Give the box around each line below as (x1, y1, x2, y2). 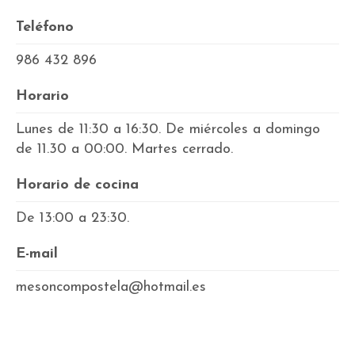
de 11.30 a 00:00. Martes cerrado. (16, 142, 233, 157)
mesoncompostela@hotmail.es (16, 280, 206, 295)
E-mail (16, 246, 58, 261)
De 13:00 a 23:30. (16, 211, 129, 226)
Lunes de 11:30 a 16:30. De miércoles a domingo (16, 122, 320, 137)
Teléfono (16, 20, 74, 35)
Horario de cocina (16, 177, 139, 193)
